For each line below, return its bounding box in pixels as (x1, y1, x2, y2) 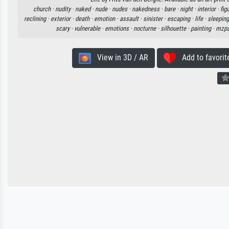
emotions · (105, 25, 133, 33)
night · (179, 5, 197, 13)
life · (195, 15, 208, 23)
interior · (197, 5, 220, 13)
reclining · (24, 15, 51, 23)
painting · (191, 25, 216, 33)
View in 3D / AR (90, 53, 148, 63)
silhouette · (161, 25, 191, 33)
